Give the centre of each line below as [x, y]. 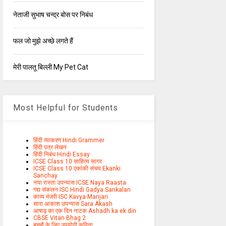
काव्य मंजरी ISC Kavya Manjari [70, 197]
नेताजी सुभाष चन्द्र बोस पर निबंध [53, 15]
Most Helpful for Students [65, 108]
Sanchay [45, 176]
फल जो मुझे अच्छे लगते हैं [43, 41]
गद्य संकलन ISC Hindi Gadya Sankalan [82, 190]
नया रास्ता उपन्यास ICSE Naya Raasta [79, 183]
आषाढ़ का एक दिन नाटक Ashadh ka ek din [84, 211]
